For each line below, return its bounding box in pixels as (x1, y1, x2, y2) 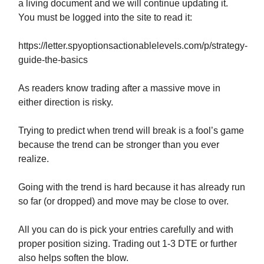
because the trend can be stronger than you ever (18, 140, 219, 150)
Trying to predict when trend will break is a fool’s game (18, 126, 244, 136)
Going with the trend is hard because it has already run (18, 182, 245, 193)
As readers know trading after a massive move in (18, 83, 220, 94)
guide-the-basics (18, 55, 88, 65)
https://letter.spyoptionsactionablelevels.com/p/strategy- (18, 41, 247, 51)
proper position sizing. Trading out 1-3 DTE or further (18, 239, 237, 249)
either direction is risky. (18, 97, 113, 108)
